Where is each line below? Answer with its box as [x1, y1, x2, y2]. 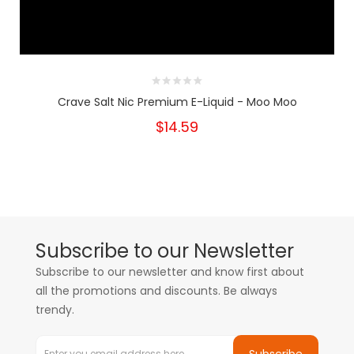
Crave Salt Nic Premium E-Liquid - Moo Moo [57, 94, 297, 110]
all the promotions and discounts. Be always [36, 283, 277, 299]
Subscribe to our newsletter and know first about [36, 264, 304, 280]
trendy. [36, 302, 74, 318]
